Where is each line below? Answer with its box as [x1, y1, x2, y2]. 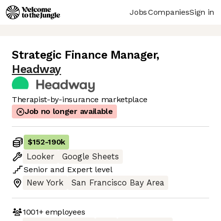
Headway [12, 63, 61, 76]
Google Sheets [62, 152, 119, 162]
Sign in [189, 7, 214, 17]
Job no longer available [25, 107, 113, 116]
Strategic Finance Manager [12, 48, 157, 62]
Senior [24, 165, 48, 175]
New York [27, 178, 64, 188]
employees [43, 207, 85, 217]
